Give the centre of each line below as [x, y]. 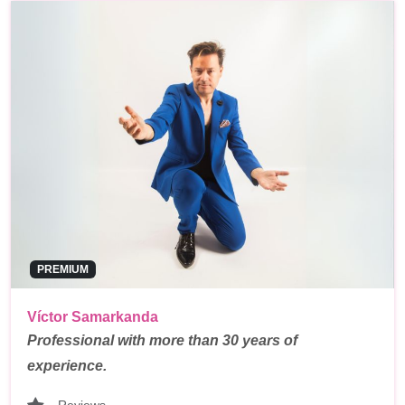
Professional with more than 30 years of [162, 340]
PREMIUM [62, 269]
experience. [67, 365]
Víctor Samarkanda [93, 316]
